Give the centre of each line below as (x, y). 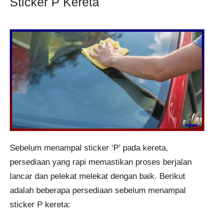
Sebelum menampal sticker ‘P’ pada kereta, (89, 148)
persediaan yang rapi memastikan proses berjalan (101, 162)
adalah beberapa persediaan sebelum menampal (98, 190)
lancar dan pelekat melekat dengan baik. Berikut (98, 176)
